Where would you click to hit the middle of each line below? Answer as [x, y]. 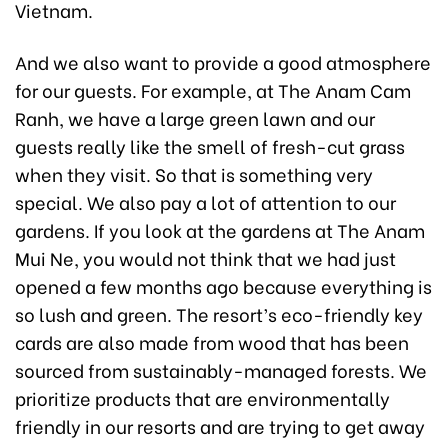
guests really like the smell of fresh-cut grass [210, 145]
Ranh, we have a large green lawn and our [195, 117]
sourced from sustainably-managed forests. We [221, 369]
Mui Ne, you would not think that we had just [205, 257]
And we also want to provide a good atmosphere [223, 61]
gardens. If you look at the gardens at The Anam [220, 229]
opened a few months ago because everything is [223, 285]
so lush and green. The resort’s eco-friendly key [219, 313]
